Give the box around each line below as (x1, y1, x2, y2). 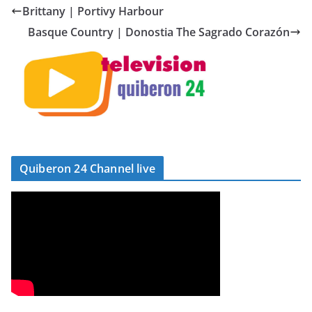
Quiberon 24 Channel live (19, 160, 155, 176)
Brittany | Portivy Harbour (22, 3, 164, 19)
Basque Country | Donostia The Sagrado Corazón (28, 24, 290, 40)
